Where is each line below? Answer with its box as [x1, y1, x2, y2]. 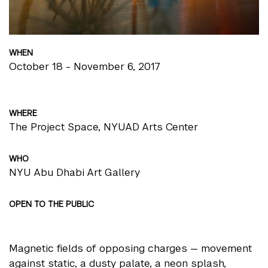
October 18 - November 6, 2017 [9, 59, 160, 73]
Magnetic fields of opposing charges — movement [9, 241, 252, 255]
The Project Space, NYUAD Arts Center [9, 120, 198, 133]
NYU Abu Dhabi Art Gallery [9, 165, 140, 179]
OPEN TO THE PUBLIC [9, 198, 95, 209]
